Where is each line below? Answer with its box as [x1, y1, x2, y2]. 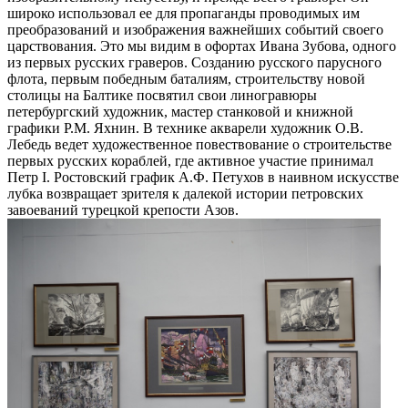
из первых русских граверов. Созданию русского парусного [7, 55, 382, 71]
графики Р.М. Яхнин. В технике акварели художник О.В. [7, 120, 363, 137]
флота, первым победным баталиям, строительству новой [7, 71, 365, 87]
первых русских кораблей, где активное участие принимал [7, 153, 373, 169]
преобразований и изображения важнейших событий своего [7, 22, 383, 38]
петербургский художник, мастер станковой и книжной [7, 104, 353, 120]
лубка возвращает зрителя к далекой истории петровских [7, 186, 363, 202]
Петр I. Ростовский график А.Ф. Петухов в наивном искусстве [7, 169, 399, 186]
